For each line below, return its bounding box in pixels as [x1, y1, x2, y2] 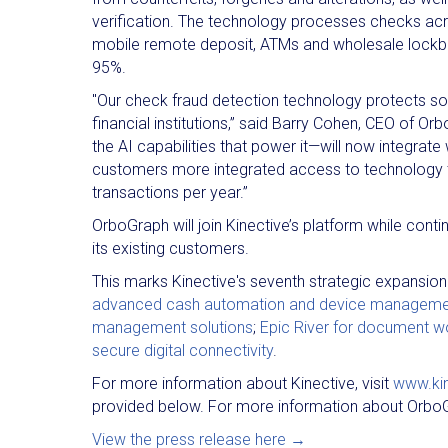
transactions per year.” [92, 182, 248, 202]
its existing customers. [92, 238, 249, 258]
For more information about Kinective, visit [92, 373, 393, 393]
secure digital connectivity [92, 340, 273, 360]
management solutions [92, 317, 253, 337]
